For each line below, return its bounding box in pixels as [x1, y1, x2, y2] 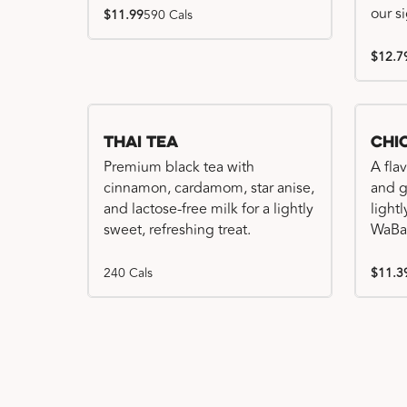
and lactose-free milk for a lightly [104, 198, 313, 220]
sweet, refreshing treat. [104, 219, 251, 241]
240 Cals [104, 263, 153, 283]
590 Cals [144, 5, 193, 25]
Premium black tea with [104, 156, 254, 178]
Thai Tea [104, 134, 178, 152]
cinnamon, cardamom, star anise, [104, 177, 314, 199]
